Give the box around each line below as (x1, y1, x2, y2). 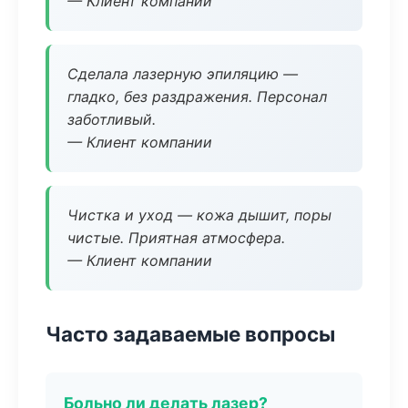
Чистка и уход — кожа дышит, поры (67, 206, 331, 224)
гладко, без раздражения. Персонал (67, 87, 327, 106)
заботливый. (67, 110, 156, 128)
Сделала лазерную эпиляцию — (67, 65, 298, 83)
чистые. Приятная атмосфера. (67, 229, 285, 247)
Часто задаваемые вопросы (46, 321, 335, 346)
